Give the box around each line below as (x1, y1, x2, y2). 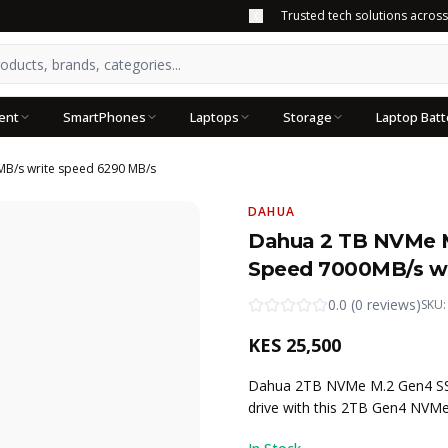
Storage (283, 107, 332, 126)
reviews (367, 295, 416, 314)
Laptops (190, 107, 239, 126)
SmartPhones (63, 107, 146, 126)
